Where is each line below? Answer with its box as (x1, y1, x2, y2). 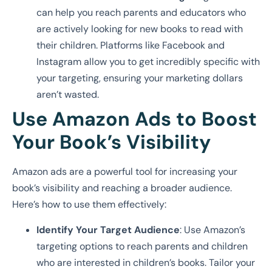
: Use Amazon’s (180, 223, 245, 236)
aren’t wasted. (36, 88, 99, 101)
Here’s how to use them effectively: (12, 198, 166, 211)
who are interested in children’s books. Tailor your (36, 256, 255, 269)
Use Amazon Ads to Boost (12, 106, 257, 132)
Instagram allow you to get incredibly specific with (36, 55, 260, 69)
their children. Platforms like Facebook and (36, 39, 225, 52)
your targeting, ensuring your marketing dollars (36, 72, 243, 85)
